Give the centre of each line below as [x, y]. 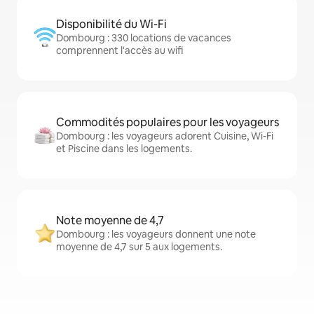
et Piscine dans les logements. [124, 149]
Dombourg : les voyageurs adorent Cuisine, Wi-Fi [165, 136]
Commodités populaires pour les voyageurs [168, 123]
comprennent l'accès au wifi [120, 51]
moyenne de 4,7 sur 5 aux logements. [139, 247]
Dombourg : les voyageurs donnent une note [156, 234]
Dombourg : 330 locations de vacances [144, 38]
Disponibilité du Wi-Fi [111, 25]
